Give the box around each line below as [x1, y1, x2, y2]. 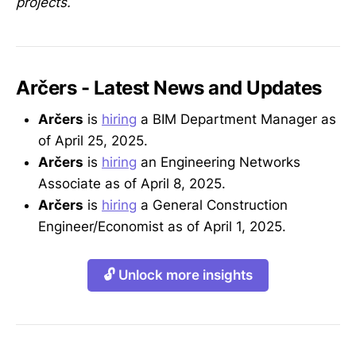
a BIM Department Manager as [137, 111, 336, 128]
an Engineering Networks [137, 154, 300, 171]
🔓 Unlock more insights [103, 267, 253, 284]
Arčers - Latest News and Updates [16, 75, 322, 99]
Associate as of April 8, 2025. [38, 176, 226, 192]
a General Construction [137, 197, 288, 214]
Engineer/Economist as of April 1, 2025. [38, 219, 286, 235]
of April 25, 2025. [38, 133, 148, 149]
